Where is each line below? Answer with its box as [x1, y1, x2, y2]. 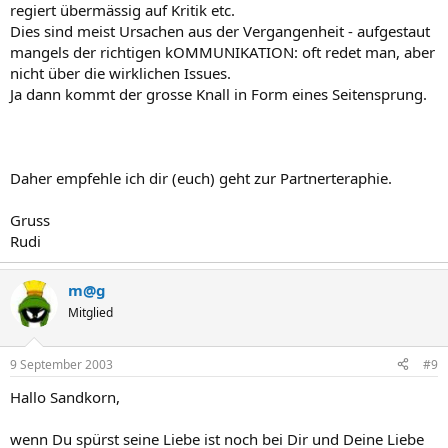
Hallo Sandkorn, [10, 386, 120, 407]
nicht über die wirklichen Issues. [10, 63, 231, 83]
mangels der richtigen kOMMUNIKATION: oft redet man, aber [10, 42, 435, 62]
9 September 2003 [10, 355, 113, 373]
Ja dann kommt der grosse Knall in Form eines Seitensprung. [10, 84, 427, 104]
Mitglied [68, 304, 113, 321]
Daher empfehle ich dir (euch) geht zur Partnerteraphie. [10, 168, 392, 188]
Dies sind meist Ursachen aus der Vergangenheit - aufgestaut [10, 21, 430, 41]
